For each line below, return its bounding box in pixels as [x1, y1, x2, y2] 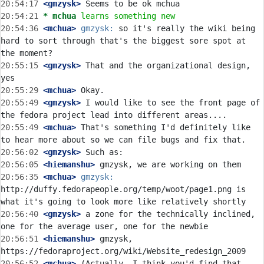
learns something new [81, 11, 175, 21]
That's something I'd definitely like [76, 123, 250, 132]
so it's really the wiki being [114, 24, 255, 33]
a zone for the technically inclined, [81, 209, 255, 219]
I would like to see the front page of [81, 98, 260, 107]
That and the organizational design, [81, 61, 250, 70]
